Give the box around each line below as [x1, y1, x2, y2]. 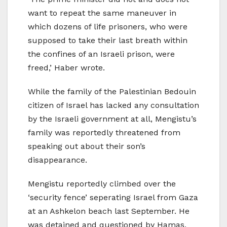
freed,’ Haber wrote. [28, 63, 105, 73]
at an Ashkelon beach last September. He [28, 206, 190, 216]
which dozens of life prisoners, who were [28, 22, 187, 32]
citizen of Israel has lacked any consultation [28, 100, 199, 110]
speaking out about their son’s [28, 141, 145, 152]
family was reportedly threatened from [28, 128, 180, 138]
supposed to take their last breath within [28, 35, 187, 46]
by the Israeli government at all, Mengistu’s [28, 114, 197, 124]
